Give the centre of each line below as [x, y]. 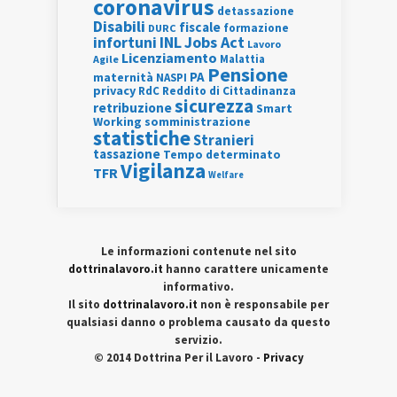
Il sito [86, 304]
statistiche [142, 138]
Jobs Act [214, 42]
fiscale [200, 27]
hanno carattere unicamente [246, 269]
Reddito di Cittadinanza [229, 91]
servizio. [198, 340]
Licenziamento [169, 58]
